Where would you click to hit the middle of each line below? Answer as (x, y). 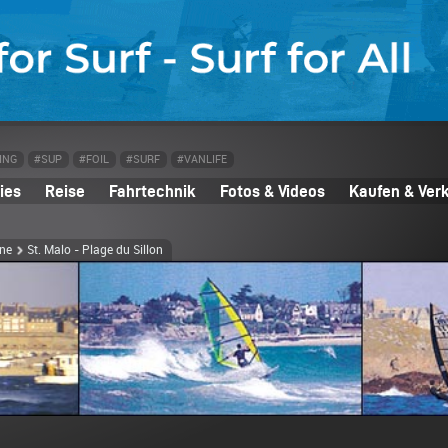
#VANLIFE (202, 160)
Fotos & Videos (272, 191)
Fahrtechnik (152, 191)
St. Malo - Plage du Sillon (95, 250)
